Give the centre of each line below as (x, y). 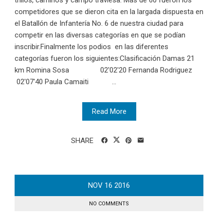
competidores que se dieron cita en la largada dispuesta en (109, 12)
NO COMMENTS (109, 204)
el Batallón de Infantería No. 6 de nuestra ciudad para (99, 24)
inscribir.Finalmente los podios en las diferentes (91, 47)
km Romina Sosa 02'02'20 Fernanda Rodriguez (103, 70)
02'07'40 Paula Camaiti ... (65, 82)
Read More (109, 112)
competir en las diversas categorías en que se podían (100, 35)
